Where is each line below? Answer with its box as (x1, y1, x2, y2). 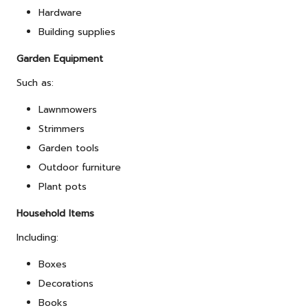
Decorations (38, 276, 93, 291)
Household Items (16, 206, 94, 221)
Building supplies (38, 24, 115, 39)
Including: (16, 230, 58, 245)
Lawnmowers (38, 102, 97, 117)
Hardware (38, 5, 82, 20)
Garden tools (38, 140, 99, 155)
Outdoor (38, 159, 82, 175)
